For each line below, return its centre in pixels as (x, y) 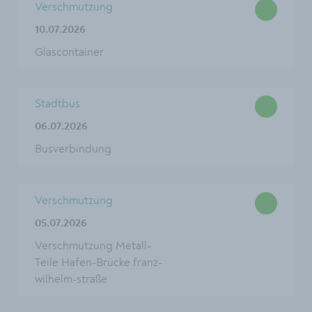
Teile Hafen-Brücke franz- (99, 263)
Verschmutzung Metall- (93, 246)
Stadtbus (57, 104)
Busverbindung (73, 149)
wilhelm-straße (71, 279)
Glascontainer (69, 52)
